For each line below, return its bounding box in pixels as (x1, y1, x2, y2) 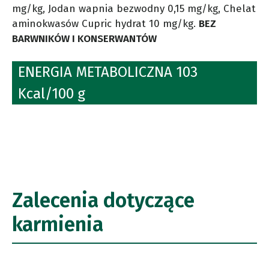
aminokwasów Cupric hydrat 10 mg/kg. (12, 17, 199, 31)
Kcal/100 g (18, 85, 85, 103)
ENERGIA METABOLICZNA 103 (18, 64, 198, 81)
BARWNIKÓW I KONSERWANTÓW (12, 32, 157, 46)
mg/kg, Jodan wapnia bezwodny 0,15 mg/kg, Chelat (12, 2, 256, 16)
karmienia (12, 212, 103, 237)
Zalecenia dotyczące (12, 188, 195, 213)
